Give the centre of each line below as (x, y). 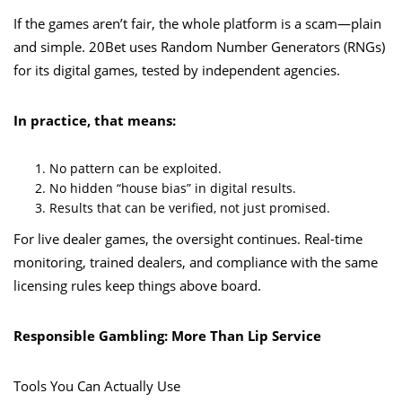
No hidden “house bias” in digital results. (173, 188)
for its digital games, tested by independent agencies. (177, 70)
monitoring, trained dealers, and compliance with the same (196, 262)
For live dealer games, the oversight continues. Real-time (188, 238)
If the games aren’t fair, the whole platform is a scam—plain (197, 23)
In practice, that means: (95, 120)
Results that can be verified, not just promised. (190, 207)
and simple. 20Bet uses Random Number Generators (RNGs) (199, 46)
